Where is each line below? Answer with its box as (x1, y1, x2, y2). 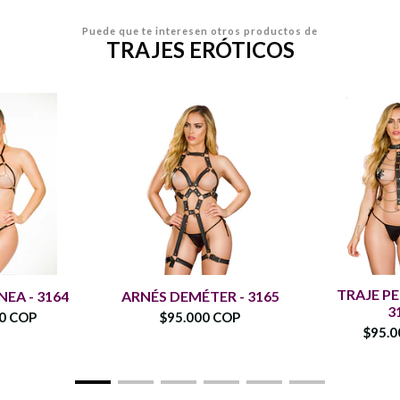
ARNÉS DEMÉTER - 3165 (121, 287, 279, 304)
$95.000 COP (160, 308, 240, 325)
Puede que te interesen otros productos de (82, 24, 318, 37)
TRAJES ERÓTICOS (105, 36, 295, 62)
